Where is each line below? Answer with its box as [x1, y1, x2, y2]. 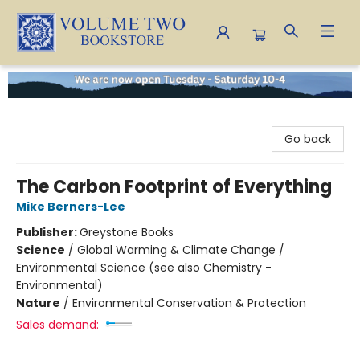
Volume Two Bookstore [12, 71, 141, 87]
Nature [16, 294, 60, 311]
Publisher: [16, 223, 80, 240]
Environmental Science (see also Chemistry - [16, 259, 272, 276]
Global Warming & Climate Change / [77, 241, 284, 258]
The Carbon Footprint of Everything [16, 174, 332, 199]
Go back [284, 130, 331, 147]
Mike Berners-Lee [16, 198, 125, 215]
